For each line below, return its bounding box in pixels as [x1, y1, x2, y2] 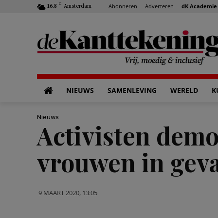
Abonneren [109, 2, 137, 10]
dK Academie [182, 2, 217, 10]
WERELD [170, 86, 198, 95]
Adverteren [145, 2, 174, 10]
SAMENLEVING [108, 86, 157, 95]
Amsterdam [64, 3, 91, 10]
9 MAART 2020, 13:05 [38, 188, 97, 197]
